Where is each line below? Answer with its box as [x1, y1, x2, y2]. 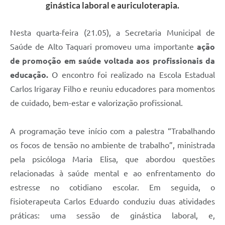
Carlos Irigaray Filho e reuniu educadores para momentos [10, 84, 215, 93]
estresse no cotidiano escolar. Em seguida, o [10, 182, 215, 192]
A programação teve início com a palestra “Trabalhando [10, 126, 215, 136]
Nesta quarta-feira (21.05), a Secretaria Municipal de [10, 28, 215, 37]
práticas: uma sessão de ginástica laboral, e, [10, 210, 215, 220]
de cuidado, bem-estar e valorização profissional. [10, 98, 183, 107]
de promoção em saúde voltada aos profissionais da [10, 56, 215, 65]
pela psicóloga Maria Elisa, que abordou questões [10, 154, 215, 164]
